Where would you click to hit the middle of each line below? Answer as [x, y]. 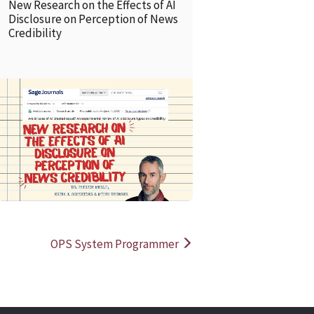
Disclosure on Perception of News [93, 19]
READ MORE [74, 132]
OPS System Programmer [116, 244]
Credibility [36, 33]
